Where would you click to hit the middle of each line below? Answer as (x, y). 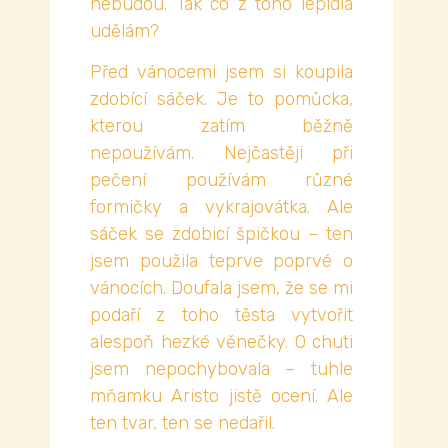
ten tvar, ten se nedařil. (182, 423)
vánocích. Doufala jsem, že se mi (221, 288)
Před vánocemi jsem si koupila (221, 72)
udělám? (124, 30)
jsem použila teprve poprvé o (221, 261)
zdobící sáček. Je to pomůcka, (221, 99)
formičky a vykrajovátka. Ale (221, 207)
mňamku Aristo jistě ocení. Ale (221, 396)
